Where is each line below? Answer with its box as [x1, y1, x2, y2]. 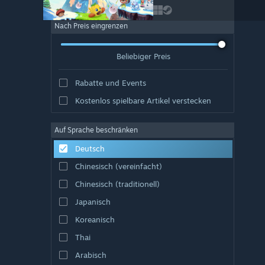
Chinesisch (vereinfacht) [75, 161, 162, 171]
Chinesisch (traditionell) [75, 179, 160, 189]
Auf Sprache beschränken [54, 125, 138, 134]
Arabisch [75, 250, 106, 260]
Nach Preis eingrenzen [54, 21, 128, 30]
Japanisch [75, 196, 111, 206]
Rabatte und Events [75, 77, 146, 88]
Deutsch [75, 143, 105, 153]
